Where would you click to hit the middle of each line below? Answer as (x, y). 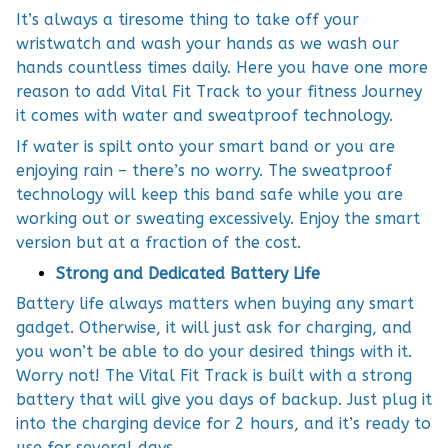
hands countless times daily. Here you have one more (222, 68)
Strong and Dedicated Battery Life (188, 274)
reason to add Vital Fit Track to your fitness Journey (219, 92)
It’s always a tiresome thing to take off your (187, 20)
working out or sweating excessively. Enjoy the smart (218, 218)
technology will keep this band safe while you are (209, 194)
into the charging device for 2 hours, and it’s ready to (223, 424)
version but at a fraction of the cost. (158, 242)
